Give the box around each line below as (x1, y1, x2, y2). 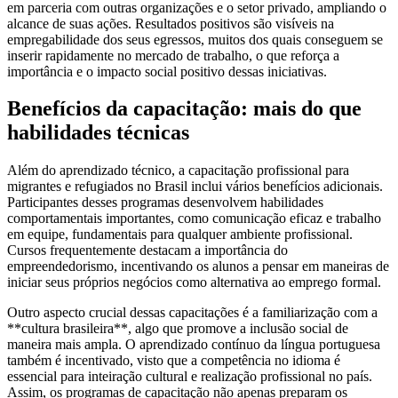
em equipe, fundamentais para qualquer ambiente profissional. (7, 227, 353, 243)
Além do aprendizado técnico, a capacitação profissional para (7, 163, 349, 179)
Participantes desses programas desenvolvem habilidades (7, 195, 323, 211)
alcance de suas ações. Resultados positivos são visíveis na (7, 15, 334, 31)
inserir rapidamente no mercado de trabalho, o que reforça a (7, 47, 339, 63)
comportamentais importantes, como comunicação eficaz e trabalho (7, 211, 381, 227)
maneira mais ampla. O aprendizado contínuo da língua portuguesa (7, 337, 380, 353)
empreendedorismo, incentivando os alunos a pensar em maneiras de (7, 259, 389, 275)
